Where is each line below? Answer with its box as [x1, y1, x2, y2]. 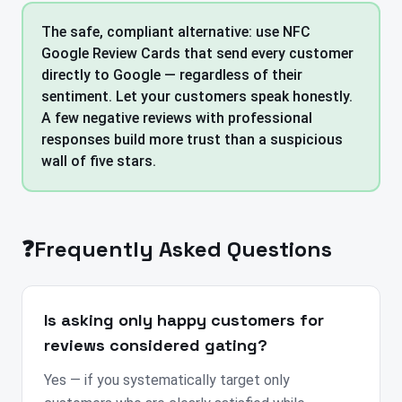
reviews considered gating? [44, 335, 267, 356]
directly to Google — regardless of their [41, 66, 302, 84]
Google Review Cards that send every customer [41, 45, 354, 63]
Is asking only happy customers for [44, 310, 324, 331]
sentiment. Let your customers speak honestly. [41, 88, 353, 106]
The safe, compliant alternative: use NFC [41, 23, 310, 41]
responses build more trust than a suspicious [41, 131, 343, 149]
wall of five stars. [41, 153, 156, 170]
